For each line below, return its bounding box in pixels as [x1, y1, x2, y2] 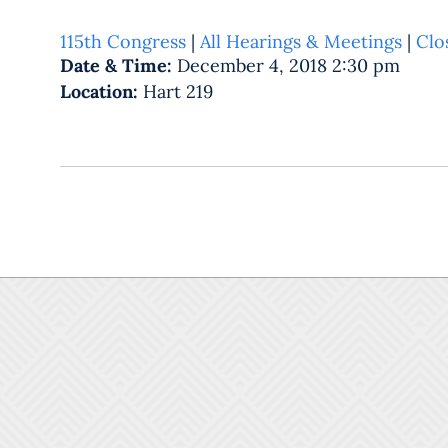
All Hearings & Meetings [200, 29, 402, 53]
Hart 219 [143, 79, 213, 103]
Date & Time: [60, 54, 177, 78]
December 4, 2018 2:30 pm [177, 54, 400, 78]
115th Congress [60, 29, 186, 53]
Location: [60, 79, 143, 103]
